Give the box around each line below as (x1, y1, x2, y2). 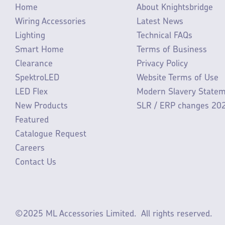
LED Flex (15, 88, 48, 97)
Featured (15, 116, 49, 125)
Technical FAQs (137, 32, 192, 41)
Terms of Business (137, 46, 207, 55)
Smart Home (15, 46, 64, 55)
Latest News (137, 18, 183, 27)
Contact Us (15, 158, 56, 167)
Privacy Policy (137, 60, 188, 69)
